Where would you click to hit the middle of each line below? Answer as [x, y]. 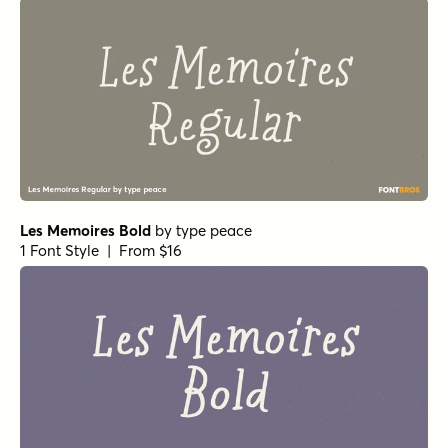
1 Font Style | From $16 [101, 251]
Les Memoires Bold [85, 231]
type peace [214, 231]
